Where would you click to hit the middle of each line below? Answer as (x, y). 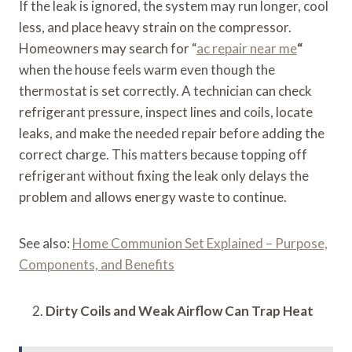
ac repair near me (247, 48)
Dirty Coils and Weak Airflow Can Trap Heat (180, 310)
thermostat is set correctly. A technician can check (165, 90)
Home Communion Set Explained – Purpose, (200, 243)
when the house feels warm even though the (147, 69)
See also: (46, 243)
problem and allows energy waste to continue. (153, 196)
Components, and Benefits (97, 264)
